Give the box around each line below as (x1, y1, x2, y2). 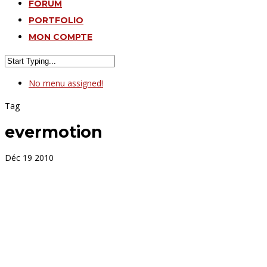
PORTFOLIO (29, 15, 83, 26)
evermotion (5, 122, 103, 142)
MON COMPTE (29, 32, 92, 42)
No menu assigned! (29, 77, 103, 89)
